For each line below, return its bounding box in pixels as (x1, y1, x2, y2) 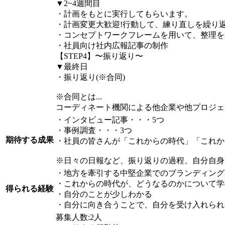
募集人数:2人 (56, 213, 102, 222)
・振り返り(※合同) (56, 73, 125, 82)
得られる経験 (6, 184, 54, 193)
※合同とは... (56, 92, 102, 101)
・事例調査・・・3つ (56, 126, 132, 135)
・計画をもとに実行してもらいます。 (56, 10, 192, 19)
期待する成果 (6, 136, 54, 145)
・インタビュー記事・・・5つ (56, 116, 164, 125)
